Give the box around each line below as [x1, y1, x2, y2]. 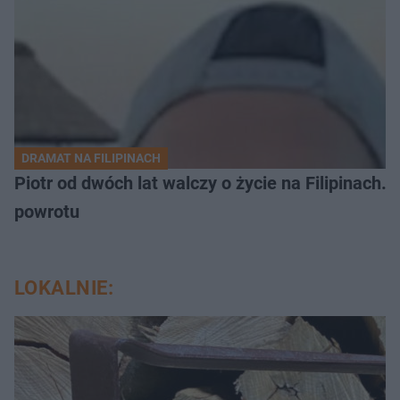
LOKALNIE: [14, 276, 113, 299]
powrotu [14, 200, 79, 222]
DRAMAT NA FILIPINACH [21, 150, 161, 165]
